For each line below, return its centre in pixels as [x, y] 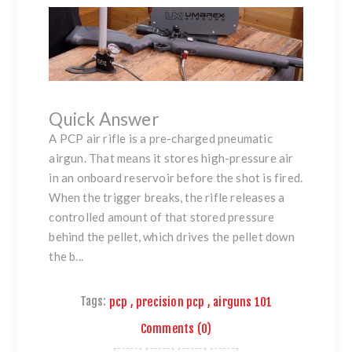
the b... [66, 257]
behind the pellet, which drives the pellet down [172, 237]
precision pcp [170, 302]
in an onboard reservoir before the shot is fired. [176, 178]
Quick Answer [104, 119]
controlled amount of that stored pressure [162, 217]
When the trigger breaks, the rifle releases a [167, 198]
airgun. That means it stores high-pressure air [171, 158]
